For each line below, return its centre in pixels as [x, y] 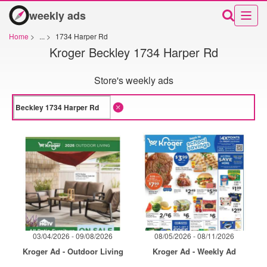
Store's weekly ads [133, 80]
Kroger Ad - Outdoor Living [73, 251]
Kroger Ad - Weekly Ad [194, 251]
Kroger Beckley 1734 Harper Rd [133, 52]
